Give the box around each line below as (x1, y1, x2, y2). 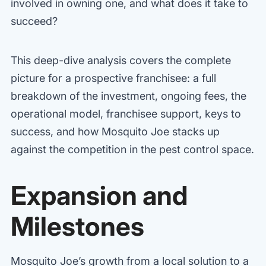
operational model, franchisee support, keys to (11, 107, 241, 120)
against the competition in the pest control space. (11, 142, 254, 156)
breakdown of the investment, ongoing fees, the (11, 89, 246, 102)
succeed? (11, 14, 58, 27)
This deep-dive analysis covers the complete (11, 53, 231, 66)
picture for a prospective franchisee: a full (11, 71, 216, 84)
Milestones (11, 210, 144, 242)
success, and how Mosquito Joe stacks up (11, 125, 220, 138)
